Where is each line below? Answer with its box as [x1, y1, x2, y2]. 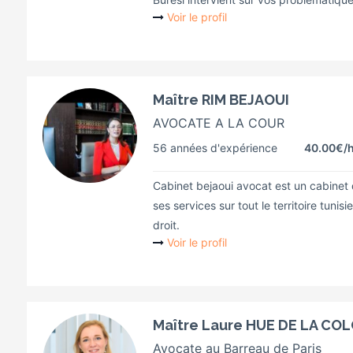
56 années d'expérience [153, 141, 277, 154]
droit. [153, 218, 180, 232]
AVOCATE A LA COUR [153, 115, 284, 131]
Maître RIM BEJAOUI [153, 91, 289, 108]
